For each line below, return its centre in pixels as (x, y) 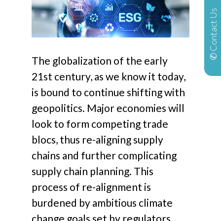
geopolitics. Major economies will (108, 108)
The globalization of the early (100, 61)
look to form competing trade (100, 124)
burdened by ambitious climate (102, 203)
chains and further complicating (104, 155)
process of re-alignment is (92, 187)
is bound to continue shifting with (109, 92)
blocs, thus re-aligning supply (98, 140)
